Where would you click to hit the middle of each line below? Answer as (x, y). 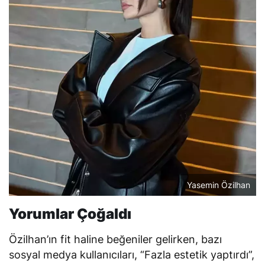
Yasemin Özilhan (219, 185)
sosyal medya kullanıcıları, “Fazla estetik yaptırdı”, (132, 254)
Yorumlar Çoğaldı (70, 214)
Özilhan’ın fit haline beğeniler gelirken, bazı (116, 239)
